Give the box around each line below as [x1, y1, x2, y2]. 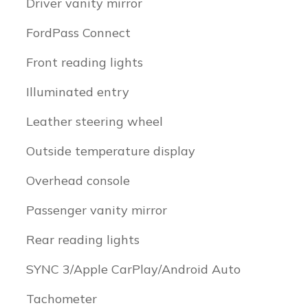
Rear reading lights [26, 232, 140, 247]
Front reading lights [26, 54, 143, 70]
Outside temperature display [26, 143, 195, 159]
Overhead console [26, 173, 130, 188]
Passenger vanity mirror [26, 202, 167, 218]
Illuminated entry [26, 84, 129, 100]
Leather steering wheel [26, 113, 163, 129]
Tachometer [26, 291, 97, 307]
